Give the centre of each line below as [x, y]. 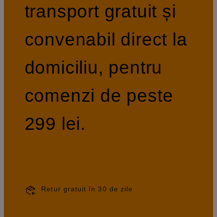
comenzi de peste [99, 95]
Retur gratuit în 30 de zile [87, 189]
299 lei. [55, 123]
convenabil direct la [106, 39]
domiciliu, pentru [93, 67]
